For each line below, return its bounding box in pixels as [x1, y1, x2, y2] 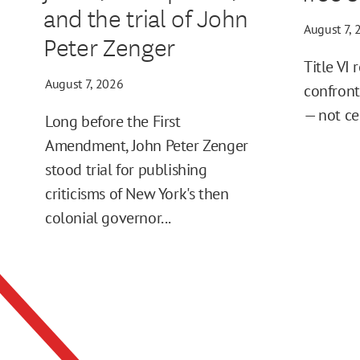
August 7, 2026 [45, 76, 124, 92]
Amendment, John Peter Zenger [45, 135, 248, 157]
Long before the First [45, 111, 181, 133]
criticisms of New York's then [45, 183, 229, 205]
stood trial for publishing [45, 159, 207, 181]
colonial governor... [45, 207, 172, 229]
